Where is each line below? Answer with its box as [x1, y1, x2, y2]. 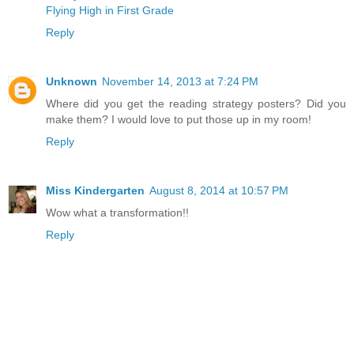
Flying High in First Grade [46, 4, 174, 17]
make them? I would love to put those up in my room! [46, 113, 311, 126]
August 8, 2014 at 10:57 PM [149, 184, 288, 198]
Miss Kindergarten [46, 184, 145, 198]
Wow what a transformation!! [46, 206, 189, 220]
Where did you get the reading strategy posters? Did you [46, 97, 346, 111]
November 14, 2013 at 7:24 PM [102, 75, 258, 88]
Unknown [46, 75, 97, 88]
